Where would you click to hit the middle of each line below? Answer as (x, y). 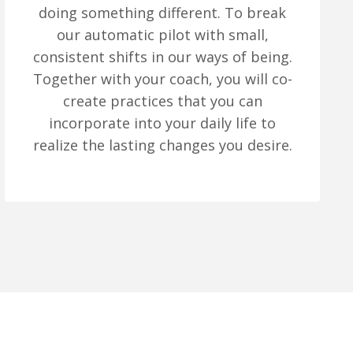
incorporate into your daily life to (162, 123)
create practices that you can (162, 101)
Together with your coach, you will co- (162, 79)
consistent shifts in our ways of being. (162, 57)
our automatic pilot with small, (162, 35)
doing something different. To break (162, 13)
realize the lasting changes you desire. (162, 145)
